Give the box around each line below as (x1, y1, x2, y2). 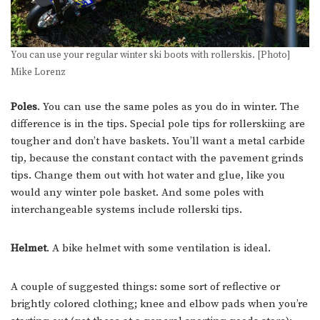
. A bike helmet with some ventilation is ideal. (46, 241, 271, 256)
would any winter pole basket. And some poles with (11, 186, 264, 200)
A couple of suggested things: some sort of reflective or (11, 280, 280, 294)
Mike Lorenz (11, 66, 66, 79)
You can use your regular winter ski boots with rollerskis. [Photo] (11, 49, 290, 62)
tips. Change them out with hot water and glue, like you (11, 169, 285, 183)
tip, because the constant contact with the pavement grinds (11, 151, 304, 166)
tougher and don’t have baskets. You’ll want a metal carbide (11, 134, 305, 149)
